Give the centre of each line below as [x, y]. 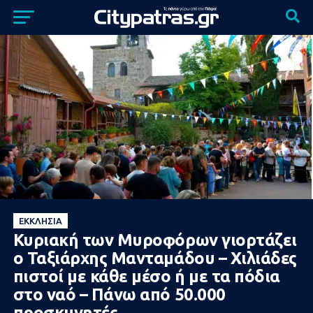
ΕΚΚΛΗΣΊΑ [40, 220]
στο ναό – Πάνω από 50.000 [119, 294]
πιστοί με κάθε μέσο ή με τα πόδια [146, 276]
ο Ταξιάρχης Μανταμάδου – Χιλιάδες [155, 258]
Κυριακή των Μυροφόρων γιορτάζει [155, 240]
